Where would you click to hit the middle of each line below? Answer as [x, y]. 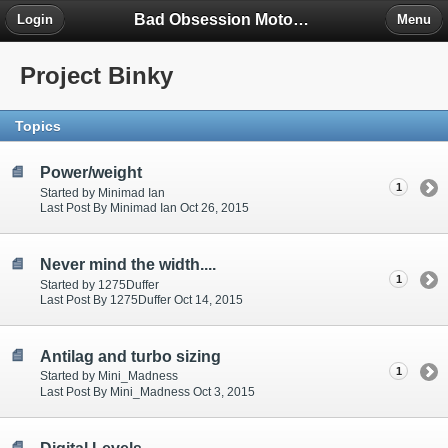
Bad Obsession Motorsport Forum [301, 19]
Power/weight [91, 172]
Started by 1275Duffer [99, 284]
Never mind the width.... [128, 264]
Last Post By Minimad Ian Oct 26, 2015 [144, 207]
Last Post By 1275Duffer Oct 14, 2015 [141, 299]
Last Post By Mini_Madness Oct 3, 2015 [147, 391]
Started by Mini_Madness [109, 376]
